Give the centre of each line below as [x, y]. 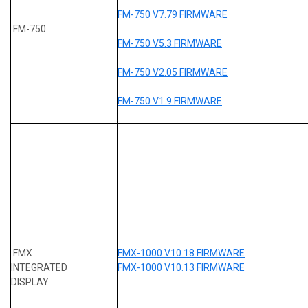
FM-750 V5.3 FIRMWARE [170, 43]
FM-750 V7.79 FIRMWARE [173, 14]
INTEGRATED [39, 267]
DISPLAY [30, 282]
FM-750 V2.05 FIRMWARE [173, 72]
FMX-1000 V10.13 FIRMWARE [181, 267]
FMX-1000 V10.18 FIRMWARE [181, 253]
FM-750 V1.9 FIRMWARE [170, 101]
